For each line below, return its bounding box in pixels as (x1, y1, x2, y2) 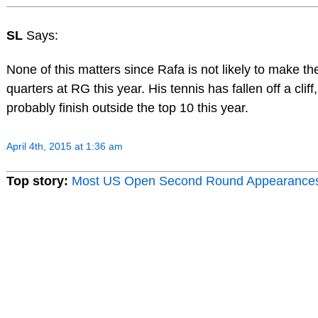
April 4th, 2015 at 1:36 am (6, 140, 123, 152)
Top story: (6, 173, 68, 188)
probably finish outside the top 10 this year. (6, 101, 248, 116)
